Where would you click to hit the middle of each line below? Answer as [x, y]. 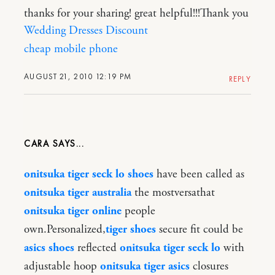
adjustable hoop [62, 266]
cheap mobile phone [71, 49]
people [138, 211]
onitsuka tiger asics [145, 266]
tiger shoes [131, 229]
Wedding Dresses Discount [86, 30]
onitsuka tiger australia [78, 192]
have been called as [199, 174]
